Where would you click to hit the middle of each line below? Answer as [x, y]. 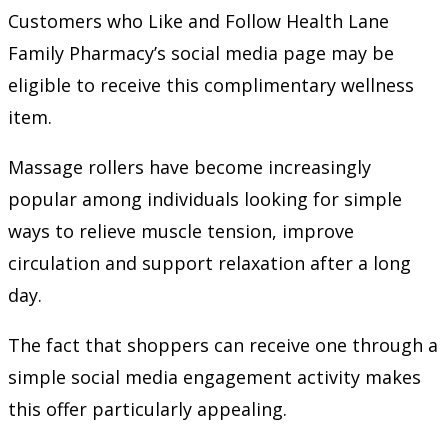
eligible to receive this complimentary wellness [211, 84]
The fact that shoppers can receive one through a [223, 344]
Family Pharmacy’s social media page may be [201, 52]
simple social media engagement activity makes [214, 376]
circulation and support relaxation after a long [209, 262]
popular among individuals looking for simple [205, 198]
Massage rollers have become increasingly [189, 166]
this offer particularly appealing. [147, 408]
